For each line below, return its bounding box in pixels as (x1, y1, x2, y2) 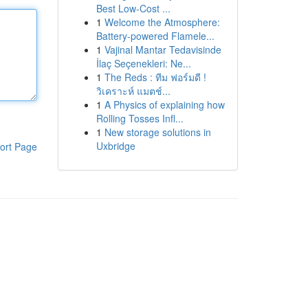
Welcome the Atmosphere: (104, 15, 220, 29)
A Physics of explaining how (104, 98, 225, 111)
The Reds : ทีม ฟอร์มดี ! (104, 70, 206, 84)
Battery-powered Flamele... (96, 29, 214, 43)
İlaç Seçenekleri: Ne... (96, 56, 191, 70)
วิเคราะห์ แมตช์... (96, 84, 170, 98)
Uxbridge (96, 139, 135, 153)
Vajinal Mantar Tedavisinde (104, 43, 221, 56)
